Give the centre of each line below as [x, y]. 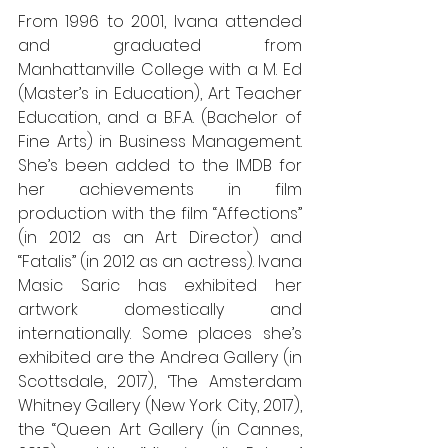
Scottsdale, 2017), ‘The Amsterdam [160, 381]
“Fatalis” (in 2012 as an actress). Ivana [160, 261]
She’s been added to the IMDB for [160, 165]
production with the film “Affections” [160, 213]
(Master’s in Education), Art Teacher [160, 93]
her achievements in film [160, 189]
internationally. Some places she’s [160, 333]
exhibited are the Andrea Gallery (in [160, 357]
